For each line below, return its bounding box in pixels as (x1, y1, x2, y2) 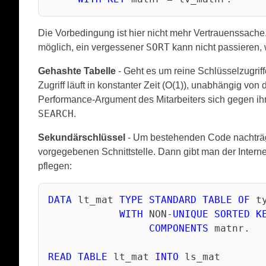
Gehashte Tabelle (38, 65, 116, 76)
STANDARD (149, 194, 197, 205)
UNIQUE (173, 208, 208, 220)
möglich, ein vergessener (38, 42, 146, 52)
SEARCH (38, 107, 74, 119)
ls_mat (179, 251, 220, 262)
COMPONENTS (149, 222, 208, 234)
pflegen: (38, 160, 72, 171)
